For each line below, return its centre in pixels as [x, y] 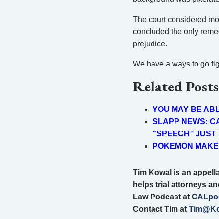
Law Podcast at [162, 197]
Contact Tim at [161, 209]
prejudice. [150, 44]
